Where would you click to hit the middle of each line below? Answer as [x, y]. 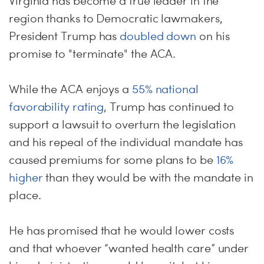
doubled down [160, 36]
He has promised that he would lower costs [122, 230]
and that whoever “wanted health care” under [129, 248]
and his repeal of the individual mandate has [126, 142]
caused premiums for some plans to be [113, 160]
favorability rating [57, 107]
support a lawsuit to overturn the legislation [122, 124]
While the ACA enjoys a [70, 89]
